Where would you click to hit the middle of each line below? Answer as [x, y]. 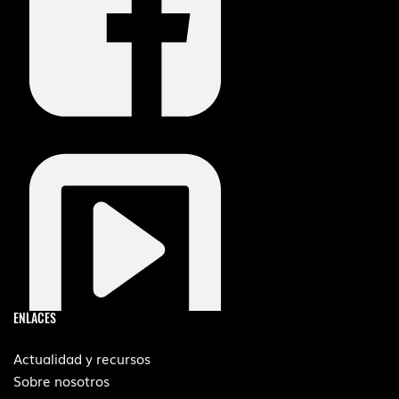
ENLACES [35, 317]
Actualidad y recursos [82, 358]
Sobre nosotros [61, 380]
